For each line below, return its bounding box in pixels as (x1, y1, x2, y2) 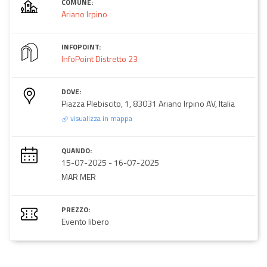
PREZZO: (61, 203, 90, 215)
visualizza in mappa (69, 112, 132, 124)
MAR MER (61, 170, 96, 183)
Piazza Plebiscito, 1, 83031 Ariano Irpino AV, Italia (61, 97, 235, 110)
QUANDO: (61, 144, 92, 156)
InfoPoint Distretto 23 (61, 52, 138, 65)
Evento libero (61, 215, 109, 228)
